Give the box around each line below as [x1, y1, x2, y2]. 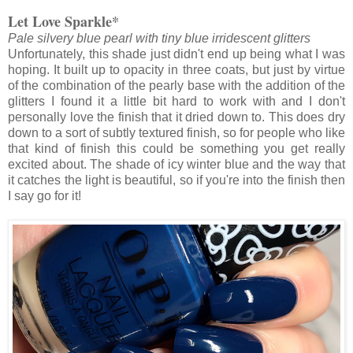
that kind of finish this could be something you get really [8, 142, 345, 156]
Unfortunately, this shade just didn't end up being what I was [8, 47, 345, 61]
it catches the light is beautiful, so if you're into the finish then [8, 173, 345, 188]
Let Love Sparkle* [8, 11, 119, 32]
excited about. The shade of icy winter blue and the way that [8, 158, 345, 172]
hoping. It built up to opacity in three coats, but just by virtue [8, 63, 345, 77]
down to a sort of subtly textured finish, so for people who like [8, 126, 345, 140]
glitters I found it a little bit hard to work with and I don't [8, 95, 345, 109]
